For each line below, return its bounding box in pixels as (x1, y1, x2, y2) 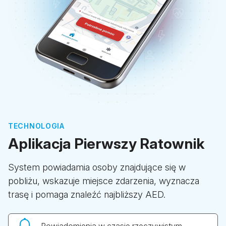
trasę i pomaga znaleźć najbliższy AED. (8, 189, 165, 200)
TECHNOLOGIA (8, 122, 65, 131)
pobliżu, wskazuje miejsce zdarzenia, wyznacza (8, 176, 199, 187)
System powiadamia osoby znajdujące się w (8, 162, 186, 173)
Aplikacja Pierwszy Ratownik (8, 135, 204, 153)
